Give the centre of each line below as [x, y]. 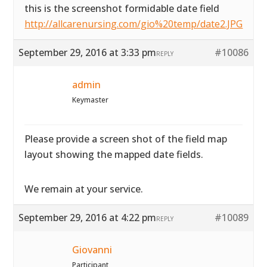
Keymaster [91, 100]
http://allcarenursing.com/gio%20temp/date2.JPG [134, 24]
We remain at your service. [84, 189]
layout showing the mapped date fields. [114, 154]
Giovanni [92, 250]
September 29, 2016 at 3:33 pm [88, 52]
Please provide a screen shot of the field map [126, 139]
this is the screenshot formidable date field [122, 8]
